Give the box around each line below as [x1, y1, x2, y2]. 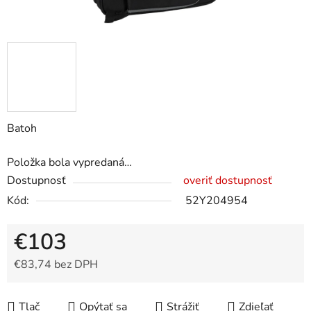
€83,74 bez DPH [14, 257, 98, 273]
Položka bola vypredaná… [7, 155, 132, 171]
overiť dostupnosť [183, 173, 272, 189]
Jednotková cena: [13, 278, 97, 294]
